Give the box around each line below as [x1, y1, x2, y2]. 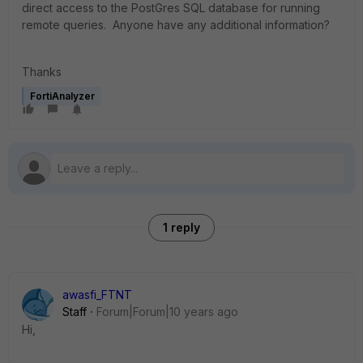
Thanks [22, 65, 62, 79]
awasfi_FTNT [62, 288, 132, 301]
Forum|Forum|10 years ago [96, 305, 238, 318]
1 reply [163, 220, 200, 234]
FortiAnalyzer [30, 90, 95, 102]
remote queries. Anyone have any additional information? [22, 18, 330, 32]
